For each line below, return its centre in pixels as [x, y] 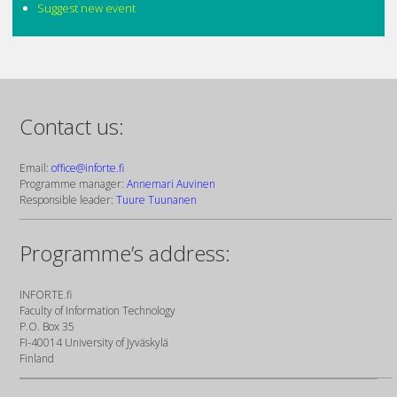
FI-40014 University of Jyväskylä [94, 342]
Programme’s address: [125, 253]
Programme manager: [74, 184]
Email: [36, 168]
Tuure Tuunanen [157, 200]
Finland [37, 358]
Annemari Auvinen [171, 184]
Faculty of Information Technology [98, 310]
